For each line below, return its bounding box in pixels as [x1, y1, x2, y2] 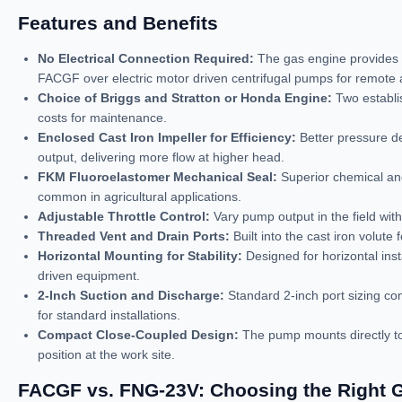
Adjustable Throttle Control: [38, 209, 210, 223]
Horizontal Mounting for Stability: [38, 249, 242, 263]
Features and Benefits [18, 13, 218, 33]
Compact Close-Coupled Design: [38, 328, 239, 342]
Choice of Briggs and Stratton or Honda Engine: [38, 91, 332, 105]
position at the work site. [38, 347, 175, 362]
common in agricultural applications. [38, 189, 241, 204]
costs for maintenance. [38, 110, 167, 125]
